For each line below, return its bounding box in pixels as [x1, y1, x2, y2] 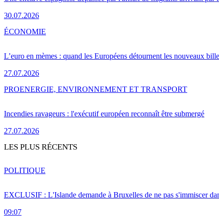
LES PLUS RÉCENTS [4, 142, 77, 152]
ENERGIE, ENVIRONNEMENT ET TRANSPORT [20, 85, 187, 93]
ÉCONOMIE [4, 27, 46, 36]
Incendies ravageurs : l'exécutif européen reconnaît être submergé [4, 109, 204, 118]
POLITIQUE [4, 166, 45, 175]
